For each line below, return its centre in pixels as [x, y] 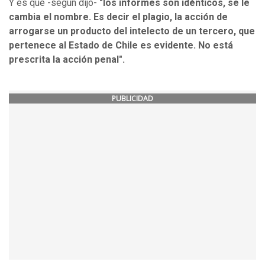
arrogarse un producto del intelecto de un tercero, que [132, 31]
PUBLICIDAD [132, 99]
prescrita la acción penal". [68, 60]
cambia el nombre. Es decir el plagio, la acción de [118, 17]
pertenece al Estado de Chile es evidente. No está [121, 46]
